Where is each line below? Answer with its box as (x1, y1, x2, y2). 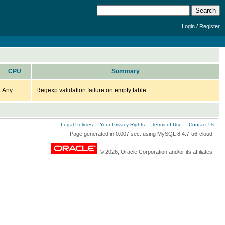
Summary (111, 68, 140, 75)
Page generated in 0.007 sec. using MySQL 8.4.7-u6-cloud (69, 131, 212, 137)
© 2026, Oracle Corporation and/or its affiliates (96, 149, 212, 155)
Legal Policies (60, 122, 93, 127)
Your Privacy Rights (99, 122, 145, 127)
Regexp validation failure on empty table (36, 87, 146, 94)
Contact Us (188, 122, 214, 127)
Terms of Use (151, 122, 182, 127)
